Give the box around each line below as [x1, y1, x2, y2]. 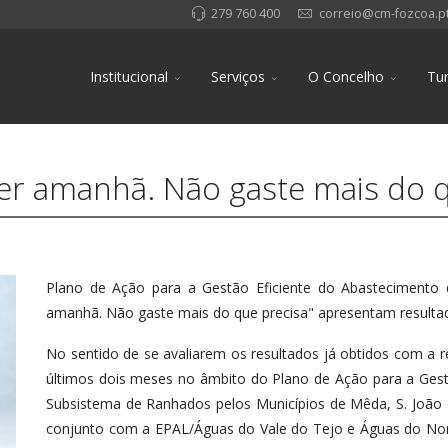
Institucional [90, 67, 168, 86]
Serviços [211, 67, 265, 86]
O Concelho [308, 67, 384, 86]
